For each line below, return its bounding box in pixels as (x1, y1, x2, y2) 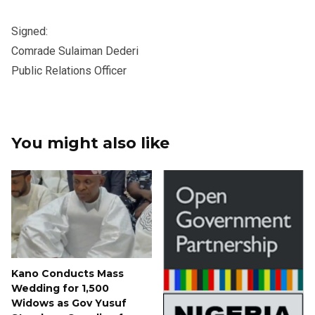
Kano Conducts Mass (11, 266, 124, 280)
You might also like (11, 132, 169, 153)
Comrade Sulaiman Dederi (11, 44, 139, 58)
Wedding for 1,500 (11, 281, 109, 295)
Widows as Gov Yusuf (11, 296, 127, 309)
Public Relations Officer (11, 63, 127, 77)
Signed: (11, 24, 48, 38)
